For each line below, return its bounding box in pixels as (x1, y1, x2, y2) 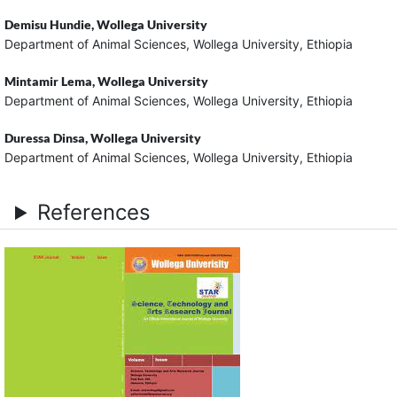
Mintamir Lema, (4, 74, 97, 90)
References (37, 199, 152, 226)
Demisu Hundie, (4, 17, 97, 33)
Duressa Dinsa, (4, 130, 90, 146)
